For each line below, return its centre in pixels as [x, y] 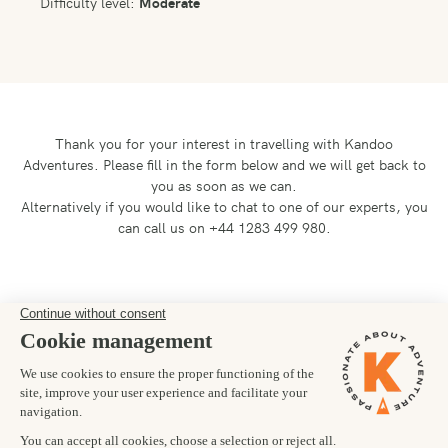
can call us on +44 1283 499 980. [224, 227]
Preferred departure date [97, 318]
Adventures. [62, 164]
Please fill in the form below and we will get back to [264, 164]
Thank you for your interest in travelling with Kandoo [224, 143]
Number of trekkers [81, 428]
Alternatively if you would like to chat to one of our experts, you [224, 206]
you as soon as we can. [224, 185]
